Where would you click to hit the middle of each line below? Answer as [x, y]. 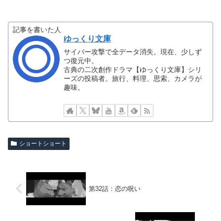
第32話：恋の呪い [115, 188]
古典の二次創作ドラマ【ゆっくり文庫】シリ [133, 69]
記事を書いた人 [37, 30]
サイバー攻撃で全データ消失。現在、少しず [133, 52]
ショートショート [43, 143]
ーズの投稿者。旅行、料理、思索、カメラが [133, 78]
